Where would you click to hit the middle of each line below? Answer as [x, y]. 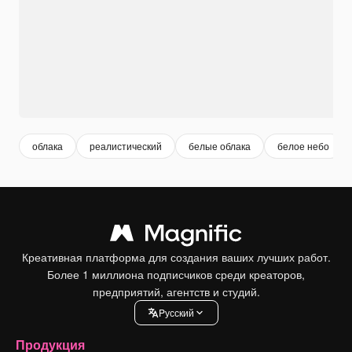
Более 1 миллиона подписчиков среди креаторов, [176, 274]
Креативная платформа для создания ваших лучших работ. [176, 257]
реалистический [126, 146]
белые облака [220, 146]
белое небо [303, 146]
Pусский [176, 313]
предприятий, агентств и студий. [176, 291]
